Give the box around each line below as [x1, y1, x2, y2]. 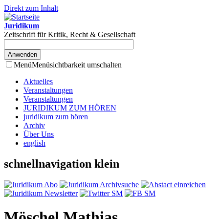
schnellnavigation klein [4, 157, 119, 170]
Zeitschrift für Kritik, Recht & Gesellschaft [4, 30, 135, 39]
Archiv [23, 121, 45, 130]
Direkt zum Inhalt [4, 4, 58, 12]
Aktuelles [23, 77, 53, 86]
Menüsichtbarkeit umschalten [32, 61, 122, 69]
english [23, 139, 45, 147]
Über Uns [23, 130, 54, 138]
